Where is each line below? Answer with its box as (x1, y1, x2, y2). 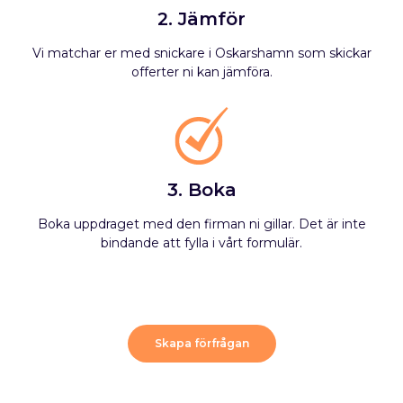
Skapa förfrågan (154, 336, 249, 350)
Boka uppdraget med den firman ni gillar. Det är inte (37, 216, 366, 232)
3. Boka (166, 179, 237, 201)
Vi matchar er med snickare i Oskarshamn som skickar (31, 45, 372, 61)
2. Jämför (157, 8, 246, 30)
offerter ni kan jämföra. (130, 64, 273, 80)
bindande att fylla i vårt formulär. (101, 235, 302, 251)
